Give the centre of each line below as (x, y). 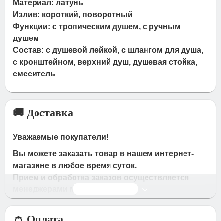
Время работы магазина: (62, 206)
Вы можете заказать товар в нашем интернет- (104, 153)
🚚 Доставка (43, 112)
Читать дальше (105, 188)
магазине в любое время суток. (75, 165)
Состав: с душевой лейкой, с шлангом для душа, (108, 50)
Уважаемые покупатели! (61, 137)
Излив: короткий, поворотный (73, 14)
